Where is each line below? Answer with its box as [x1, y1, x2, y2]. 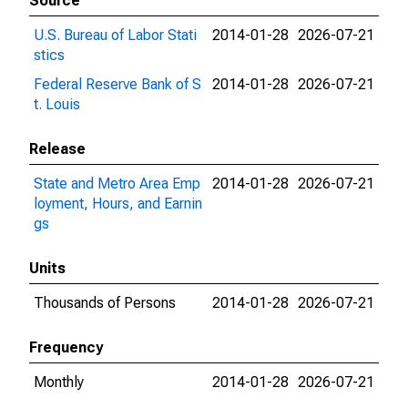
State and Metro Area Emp [34, 175, 200, 192]
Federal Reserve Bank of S [34, 76, 201, 93]
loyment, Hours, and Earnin [34, 195, 202, 212]
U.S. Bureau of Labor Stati [34, 26, 197, 44]
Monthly [34, 373, 84, 391]
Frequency [29, 339, 103, 356]
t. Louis [34, 96, 80, 113]
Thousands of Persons [34, 294, 176, 311]
